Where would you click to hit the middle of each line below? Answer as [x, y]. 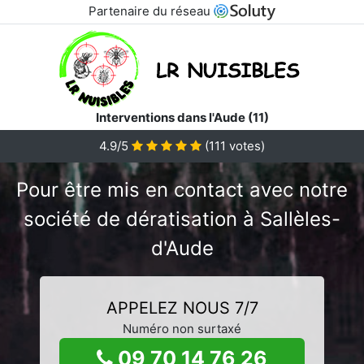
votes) [245, 145]
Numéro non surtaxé [182, 328]
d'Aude [182, 248]
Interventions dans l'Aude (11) [182, 117]
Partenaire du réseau [151, 11]
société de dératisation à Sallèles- [182, 219]
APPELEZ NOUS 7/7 [182, 308]
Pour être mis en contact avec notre [182, 189]
